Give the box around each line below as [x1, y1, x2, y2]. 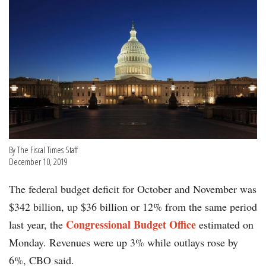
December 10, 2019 [9, 156, 68, 168]
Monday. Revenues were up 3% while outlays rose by [9, 235, 238, 250]
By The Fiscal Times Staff [9, 144, 80, 156]
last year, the [9, 217, 66, 232]
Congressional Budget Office [66, 217, 196, 233]
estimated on [196, 217, 254, 232]
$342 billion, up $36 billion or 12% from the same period [9, 199, 257, 214]
